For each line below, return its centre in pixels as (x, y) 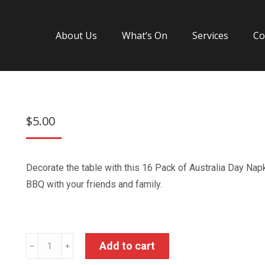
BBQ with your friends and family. (94, 184)
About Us (76, 35)
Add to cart (127, 246)
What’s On (145, 35)
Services (210, 35)
